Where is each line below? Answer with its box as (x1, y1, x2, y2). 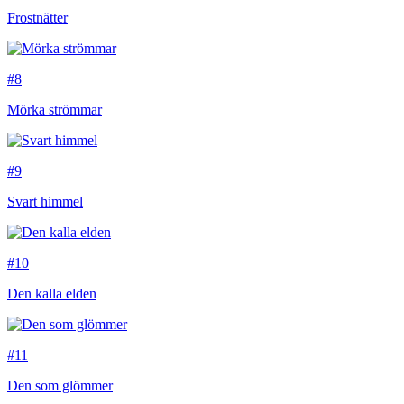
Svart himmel (7, 194, 83, 210)
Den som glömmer (7, 378, 113, 394)
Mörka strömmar (7, 102, 102, 118)
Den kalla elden (7, 286, 96, 302)
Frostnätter (7, 10, 68, 26)
